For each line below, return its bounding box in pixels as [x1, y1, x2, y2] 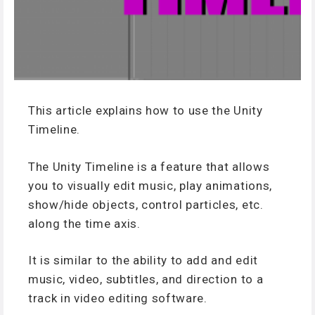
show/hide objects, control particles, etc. [28, 197, 264, 212]
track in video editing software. [28, 291, 207, 305]
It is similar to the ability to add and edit [28, 253, 258, 267]
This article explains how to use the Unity [28, 103, 263, 117]
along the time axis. [28, 216, 141, 231]
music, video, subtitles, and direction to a [28, 272, 264, 286]
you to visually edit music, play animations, [28, 178, 272, 193]
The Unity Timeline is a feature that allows [28, 159, 270, 174]
